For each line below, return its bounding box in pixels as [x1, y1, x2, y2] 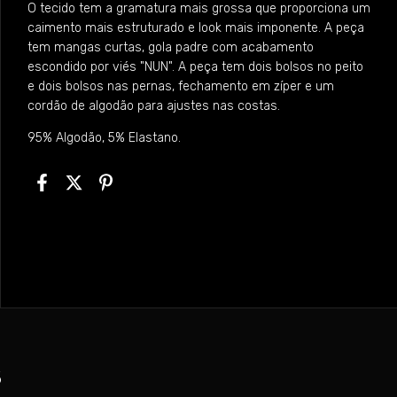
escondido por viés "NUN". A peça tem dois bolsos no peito [27, 58, 363, 74]
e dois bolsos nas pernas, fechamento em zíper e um [27, 78, 334, 94]
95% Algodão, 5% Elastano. [27, 129, 181, 145]
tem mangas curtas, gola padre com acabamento [27, 39, 314, 55]
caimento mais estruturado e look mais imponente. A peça [27, 19, 364, 35]
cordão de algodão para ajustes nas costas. [27, 97, 280, 113]
